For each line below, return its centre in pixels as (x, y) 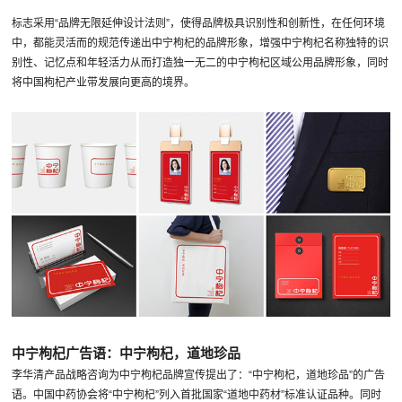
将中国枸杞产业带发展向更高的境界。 (104, 82)
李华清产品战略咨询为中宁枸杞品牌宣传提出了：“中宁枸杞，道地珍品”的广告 (199, 375)
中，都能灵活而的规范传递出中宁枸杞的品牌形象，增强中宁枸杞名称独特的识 (201, 43)
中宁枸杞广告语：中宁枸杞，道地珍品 (127, 353)
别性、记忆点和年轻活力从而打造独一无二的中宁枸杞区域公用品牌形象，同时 (201, 62)
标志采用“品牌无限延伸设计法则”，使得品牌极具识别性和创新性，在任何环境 (199, 23)
